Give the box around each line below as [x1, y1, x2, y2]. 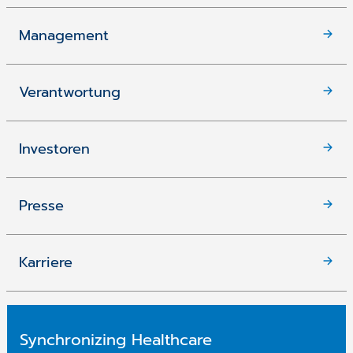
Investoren [19, 137, 90, 160]
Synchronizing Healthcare [20, 327, 212, 351]
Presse [19, 194, 64, 217]
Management [19, 24, 109, 46]
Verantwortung [19, 80, 121, 103]
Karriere [19, 251, 72, 273]
